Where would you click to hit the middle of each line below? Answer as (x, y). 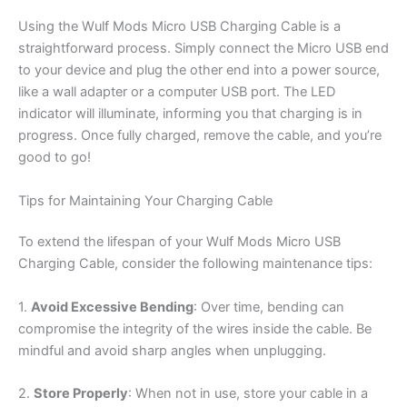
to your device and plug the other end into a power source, (199, 70)
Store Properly (81, 394)
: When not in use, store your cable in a (248, 394)
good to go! (55, 158)
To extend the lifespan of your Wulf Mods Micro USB (179, 242)
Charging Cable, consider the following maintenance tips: (195, 264)
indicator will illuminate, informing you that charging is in (190, 114)
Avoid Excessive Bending (112, 307)
